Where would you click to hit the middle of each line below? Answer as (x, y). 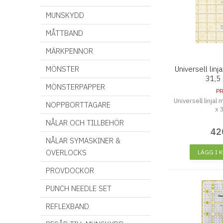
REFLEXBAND (67, 206)
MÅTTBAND (64, 33)
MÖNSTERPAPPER (75, 87)
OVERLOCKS (66, 153)
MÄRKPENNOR (69, 51)
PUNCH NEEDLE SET (79, 188)
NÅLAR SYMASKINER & (83, 141)
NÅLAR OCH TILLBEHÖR (85, 123)
